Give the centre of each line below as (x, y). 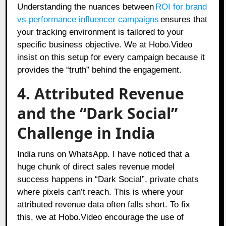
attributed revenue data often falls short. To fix (104, 204)
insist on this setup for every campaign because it (111, 57)
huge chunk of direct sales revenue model (96, 166)
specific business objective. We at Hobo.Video (105, 44)
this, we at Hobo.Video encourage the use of (101, 217)
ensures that (184, 19)
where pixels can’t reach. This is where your (101, 192)
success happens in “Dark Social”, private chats (108, 179)
